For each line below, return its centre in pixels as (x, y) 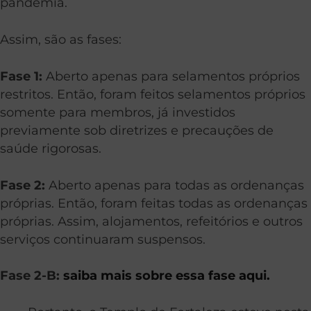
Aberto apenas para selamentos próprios (171, 76)
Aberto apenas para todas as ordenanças (175, 185)
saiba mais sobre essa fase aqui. (167, 276)
